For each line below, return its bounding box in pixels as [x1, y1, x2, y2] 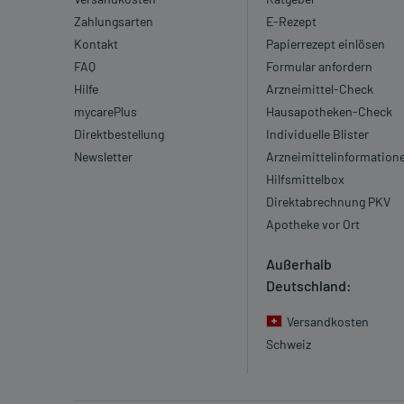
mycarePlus [74, 104, 137, 120]
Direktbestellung [74, 126, 164, 142]
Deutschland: [266, 277, 353, 295]
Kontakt [74, 36, 118, 52]
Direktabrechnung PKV [266, 194, 391, 210]
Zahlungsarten [74, 14, 153, 30]
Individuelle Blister [266, 126, 370, 142]
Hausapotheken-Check [266, 104, 393, 120]
